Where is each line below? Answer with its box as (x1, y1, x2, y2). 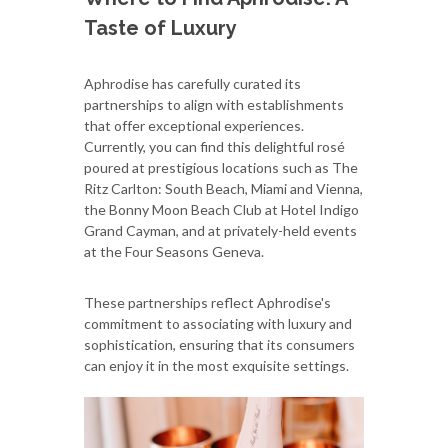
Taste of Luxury (84, 16, 237, 41)
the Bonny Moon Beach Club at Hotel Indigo (84, 201, 359, 219)
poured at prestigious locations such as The (84, 159, 358, 177)
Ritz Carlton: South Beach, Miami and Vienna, (84, 180, 363, 198)
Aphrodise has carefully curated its (84, 75, 301, 93)
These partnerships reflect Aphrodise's (84, 294, 331, 312)
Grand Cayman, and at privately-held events (84, 222, 357, 240)
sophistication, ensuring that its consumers (84, 336, 355, 354)
